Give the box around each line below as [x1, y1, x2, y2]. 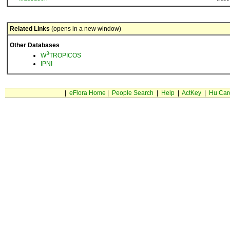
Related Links [10, 25, 50, 32]
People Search [111, 89, 154, 97]
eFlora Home [69, 89, 106, 97]
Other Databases [10, 42, 60, 49]
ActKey [181, 89, 201, 97]
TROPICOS [49, 52, 81, 59]
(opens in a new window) [50, 25, 121, 32]
